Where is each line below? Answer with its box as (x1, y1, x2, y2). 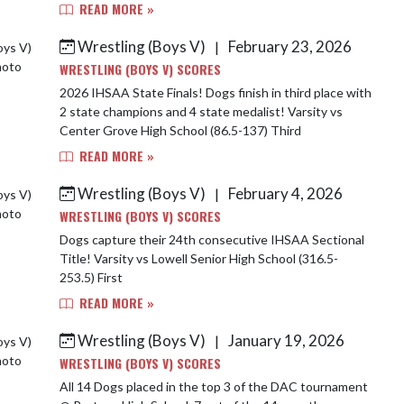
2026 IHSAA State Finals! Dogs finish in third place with (60, 85, 206, 100)
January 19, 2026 (225, 331, 344, 350)
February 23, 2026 (225, 37, 352, 56)
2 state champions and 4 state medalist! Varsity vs (60, 104, 343, 119)
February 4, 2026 (225, 184, 343, 203)
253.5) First (60, 270, 123, 285)
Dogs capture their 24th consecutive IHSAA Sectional (60, 232, 364, 247)
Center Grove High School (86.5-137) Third (60, 123, 301, 138)
